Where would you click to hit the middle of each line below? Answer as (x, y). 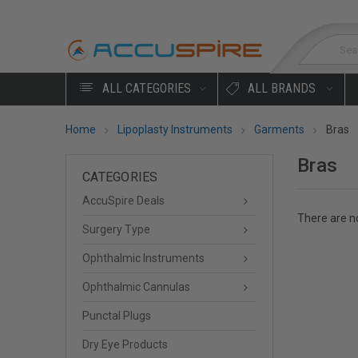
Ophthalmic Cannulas (136, 287)
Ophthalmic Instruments (143, 258)
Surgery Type (116, 229)
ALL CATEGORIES (145, 88)
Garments (279, 129)
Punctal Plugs (117, 316)
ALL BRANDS (281, 88)
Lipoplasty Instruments (175, 129)
